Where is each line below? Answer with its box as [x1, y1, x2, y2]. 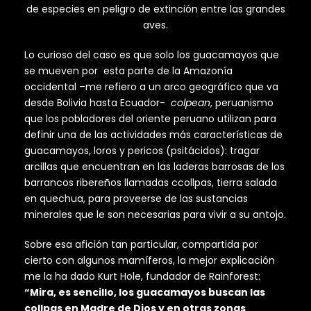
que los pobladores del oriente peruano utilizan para [24, 112, 276, 126]
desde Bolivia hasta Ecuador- [24, 96, 171, 110]
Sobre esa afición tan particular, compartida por [24, 237, 258, 252]
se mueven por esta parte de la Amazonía [24, 64, 233, 78]
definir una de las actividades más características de [24, 128, 283, 142]
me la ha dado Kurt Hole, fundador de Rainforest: [24, 269, 260, 284]
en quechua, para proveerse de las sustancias [24, 192, 248, 206]
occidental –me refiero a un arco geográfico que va [24, 80, 278, 94]
